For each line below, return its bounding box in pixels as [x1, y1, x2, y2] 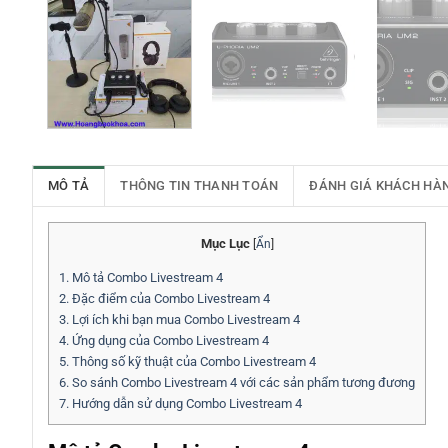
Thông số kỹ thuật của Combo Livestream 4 [69, 354, 316, 370]
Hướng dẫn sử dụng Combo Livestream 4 [69, 396, 302, 412]
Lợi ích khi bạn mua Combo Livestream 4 [69, 312, 300, 328]
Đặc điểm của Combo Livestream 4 [69, 291, 270, 307]
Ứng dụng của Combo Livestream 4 [69, 333, 269, 349]
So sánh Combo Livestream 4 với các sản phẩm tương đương [69, 375, 415, 391]
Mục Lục [200, 236, 250, 252]
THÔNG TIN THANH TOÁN [120, 178, 279, 194]
